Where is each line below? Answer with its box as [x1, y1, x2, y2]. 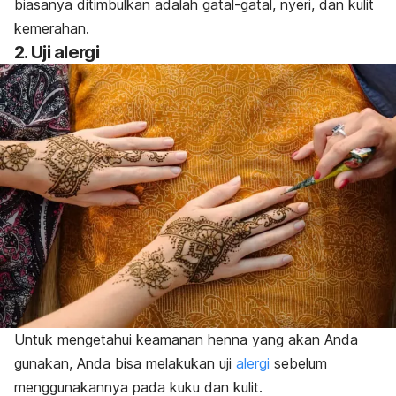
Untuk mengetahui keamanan [14, 331, 208, 349]
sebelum [270, 354, 327, 373]
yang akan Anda [252, 331, 358, 349]
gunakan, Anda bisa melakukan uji [14, 354, 236, 373]
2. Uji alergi [14, 41, 99, 63]
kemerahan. [14, 19, 89, 37]
